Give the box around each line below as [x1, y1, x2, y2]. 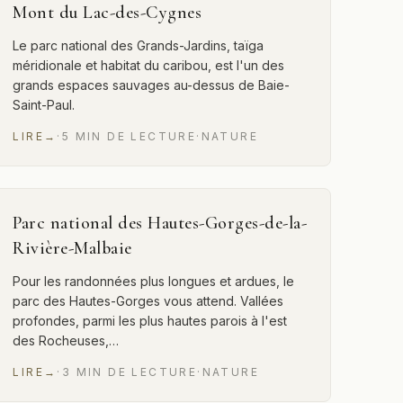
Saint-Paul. [13, 97, 76, 112]
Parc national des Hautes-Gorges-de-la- [13, 212, 308, 234]
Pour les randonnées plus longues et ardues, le [13, 273, 295, 289]
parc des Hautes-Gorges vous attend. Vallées [13, 293, 284, 309]
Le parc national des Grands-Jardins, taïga [13, 38, 264, 53]
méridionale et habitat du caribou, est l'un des [13, 58, 285, 73]
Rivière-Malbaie [13, 237, 132, 259]
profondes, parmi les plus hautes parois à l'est [13, 313, 288, 328]
